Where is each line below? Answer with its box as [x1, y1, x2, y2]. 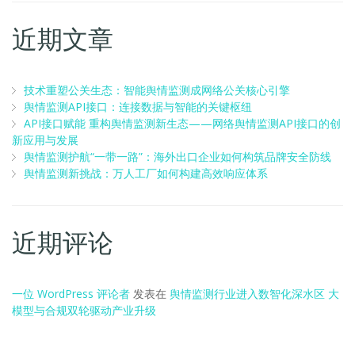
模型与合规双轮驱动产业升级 [12, 303, 156, 318]
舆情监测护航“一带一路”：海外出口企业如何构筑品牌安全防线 [24, 149, 331, 164]
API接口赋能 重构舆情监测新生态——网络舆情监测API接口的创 [24, 116, 341, 131]
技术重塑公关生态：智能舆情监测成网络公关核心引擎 [24, 82, 290, 97]
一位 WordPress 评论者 [12, 286, 130, 301]
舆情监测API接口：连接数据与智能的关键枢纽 [24, 99, 252, 114]
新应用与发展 [12, 132, 78, 147]
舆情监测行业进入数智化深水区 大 [170, 286, 339, 301]
